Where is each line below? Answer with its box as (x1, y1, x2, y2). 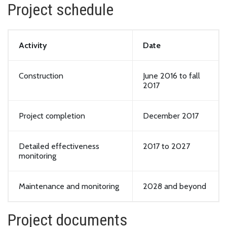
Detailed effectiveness (19, 141, 99, 151)
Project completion (19, 110, 85, 121)
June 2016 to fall (143, 70, 200, 81)
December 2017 (143, 110, 199, 121)
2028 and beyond (143, 181, 206, 191)
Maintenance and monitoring (19, 181, 119, 191)
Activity (19, 40, 47, 50)
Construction (19, 70, 63, 81)
